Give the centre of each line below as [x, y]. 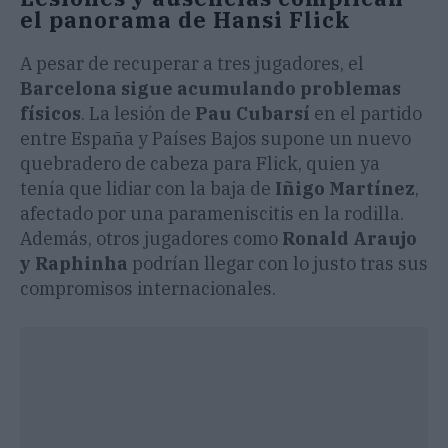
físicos [50, 114]
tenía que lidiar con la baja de [147, 189]
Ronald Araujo [349, 239]
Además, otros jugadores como [151, 239]
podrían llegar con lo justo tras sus [278, 264]
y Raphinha [74, 264]
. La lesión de [138, 114]
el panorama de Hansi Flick [185, 20]
